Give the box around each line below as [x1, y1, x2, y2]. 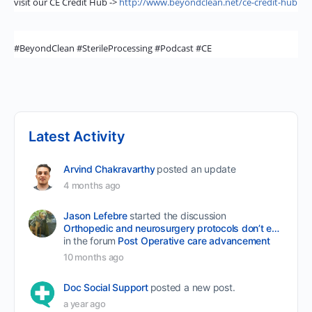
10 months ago [63, 251, 124, 263]
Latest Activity [29, 128, 125, 145]
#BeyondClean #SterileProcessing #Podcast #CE [14, 42, 212, 54]
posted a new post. [150, 281, 235, 293]
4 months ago [63, 180, 121, 191]
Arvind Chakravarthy [63, 163, 155, 175]
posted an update [157, 163, 236, 175]
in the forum [63, 235, 116, 247]
